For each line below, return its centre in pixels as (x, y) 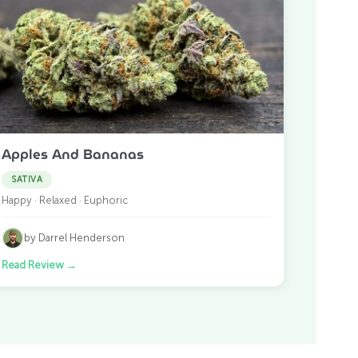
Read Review (34, 265)
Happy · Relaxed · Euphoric (65, 200)
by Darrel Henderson (75, 238)
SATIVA (27, 179)
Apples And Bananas (73, 154)
